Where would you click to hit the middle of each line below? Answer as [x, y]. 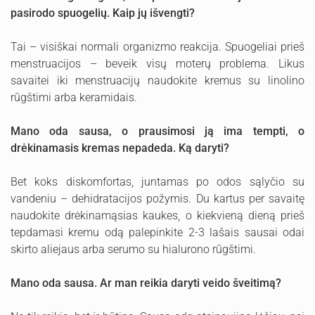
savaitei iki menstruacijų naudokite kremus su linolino [157, 81]
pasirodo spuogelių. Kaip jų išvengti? [103, 13]
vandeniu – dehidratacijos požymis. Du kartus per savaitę [157, 199]
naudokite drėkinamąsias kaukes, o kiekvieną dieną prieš [157, 216]
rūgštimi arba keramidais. [74, 97]
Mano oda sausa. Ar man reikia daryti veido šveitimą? [146, 283]
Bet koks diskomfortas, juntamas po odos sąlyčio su [157, 182]
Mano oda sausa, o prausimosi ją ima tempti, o [157, 131]
